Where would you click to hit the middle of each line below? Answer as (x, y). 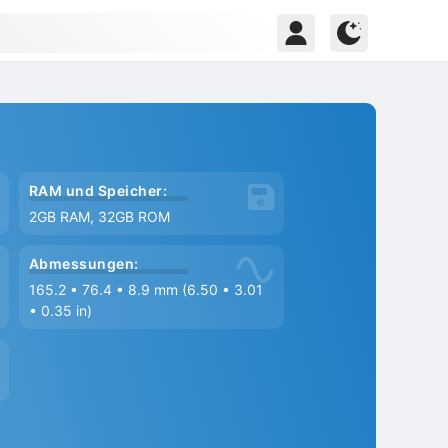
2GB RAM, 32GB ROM (100, 216)
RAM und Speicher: (98, 190)
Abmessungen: (84, 263)
